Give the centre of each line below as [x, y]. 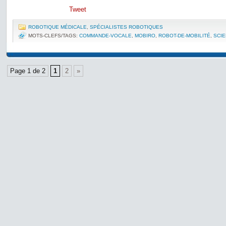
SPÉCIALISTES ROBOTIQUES [126, 27]
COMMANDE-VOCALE [105, 36]
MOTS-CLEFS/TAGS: [54, 36]
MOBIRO [145, 36]
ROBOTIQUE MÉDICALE [58, 27]
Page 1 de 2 [28, 71]
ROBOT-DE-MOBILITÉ [184, 36]
